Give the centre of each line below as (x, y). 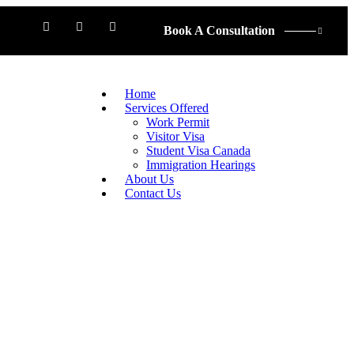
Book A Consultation (219, 30)
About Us (149, 179)
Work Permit (178, 122)
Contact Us (153, 193)
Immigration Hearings (201, 165)
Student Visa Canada (198, 151)
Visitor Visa (175, 136)
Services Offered (167, 108)
